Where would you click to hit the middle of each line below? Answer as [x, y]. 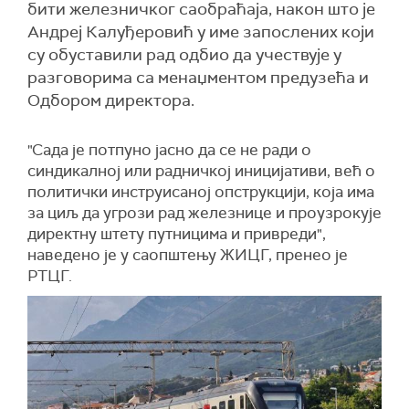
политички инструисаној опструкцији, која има [201, 192]
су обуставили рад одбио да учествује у [184, 55]
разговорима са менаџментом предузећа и [198, 78]
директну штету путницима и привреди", [177, 234]
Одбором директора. [111, 100]
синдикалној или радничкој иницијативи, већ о [201, 171]
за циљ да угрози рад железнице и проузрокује [204, 213]
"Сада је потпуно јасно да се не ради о [169, 150]
